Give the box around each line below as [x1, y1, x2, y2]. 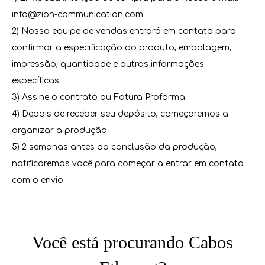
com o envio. [12, 176, 65, 185]
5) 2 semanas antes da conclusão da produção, [12, 143, 217, 151]
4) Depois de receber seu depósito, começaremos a [12, 109, 228, 118]
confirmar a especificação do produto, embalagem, [12, 43, 231, 52]
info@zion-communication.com [12, 10, 143, 19]
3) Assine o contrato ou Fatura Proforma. [12, 93, 187, 102]
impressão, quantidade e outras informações [12, 60, 204, 69]
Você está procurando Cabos [32, 232, 233, 252]
